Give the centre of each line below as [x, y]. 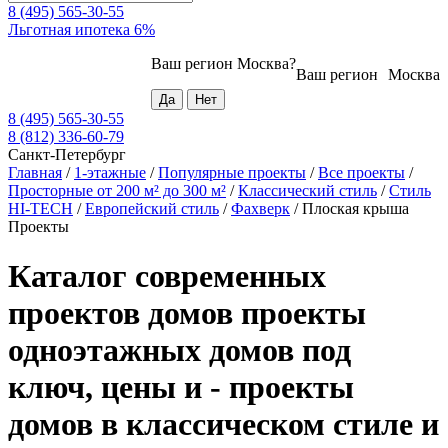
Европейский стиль [152, 209]
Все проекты [361, 173]
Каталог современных [167, 275]
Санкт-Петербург [67, 155]
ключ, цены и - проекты [181, 386]
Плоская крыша [355, 209]
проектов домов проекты [187, 312]
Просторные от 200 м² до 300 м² [117, 191]
